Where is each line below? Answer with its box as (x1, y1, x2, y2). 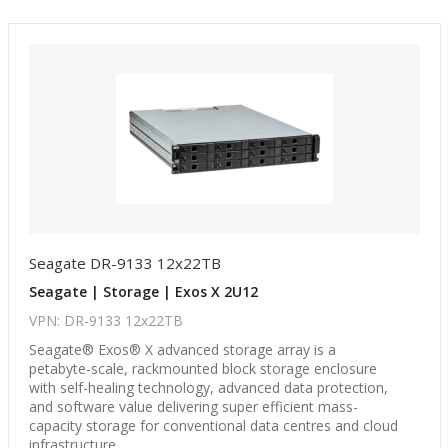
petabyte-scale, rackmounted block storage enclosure (28, 359, 377, 378)
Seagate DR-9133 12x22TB (28, 253, 221, 273)
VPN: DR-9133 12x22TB (28, 311, 183, 330)
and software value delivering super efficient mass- (28, 397, 358, 416)
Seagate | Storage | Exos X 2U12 (28, 282, 258, 301)
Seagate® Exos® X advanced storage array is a (28, 340, 336, 359)
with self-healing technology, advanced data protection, (28, 378, 388, 397)
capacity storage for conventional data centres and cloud (28, 416, 398, 435)
